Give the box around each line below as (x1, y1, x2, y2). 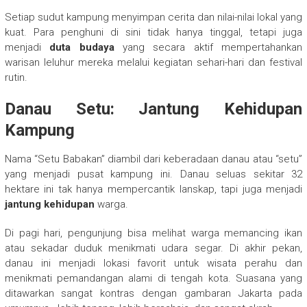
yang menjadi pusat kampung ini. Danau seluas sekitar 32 (4, 167, 303, 180)
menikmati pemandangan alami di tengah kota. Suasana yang (4, 271, 303, 284)
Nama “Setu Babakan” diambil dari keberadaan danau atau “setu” (4, 152, 303, 165)
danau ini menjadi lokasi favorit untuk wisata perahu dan (4, 256, 303, 269)
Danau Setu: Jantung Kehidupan (4, 99, 303, 119)
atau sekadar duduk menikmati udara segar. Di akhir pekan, (4, 241, 303, 254)
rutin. (4, 71, 27, 84)
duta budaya (49, 40, 114, 53)
